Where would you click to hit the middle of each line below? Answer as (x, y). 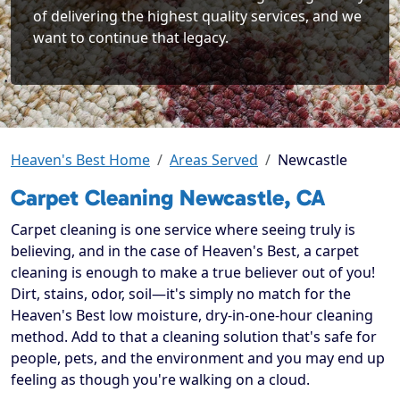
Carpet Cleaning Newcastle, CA (168, 198)
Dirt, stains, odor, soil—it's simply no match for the (181, 294)
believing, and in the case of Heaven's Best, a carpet (185, 251)
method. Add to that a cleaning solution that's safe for (194, 337)
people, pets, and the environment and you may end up (198, 358)
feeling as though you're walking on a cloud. (160, 380)
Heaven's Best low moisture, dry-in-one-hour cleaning (192, 316)
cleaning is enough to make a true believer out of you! (193, 273)
